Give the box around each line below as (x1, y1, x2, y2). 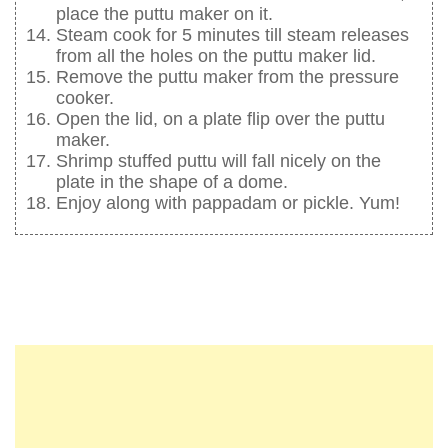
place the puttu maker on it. (56, 4, 273, 25)
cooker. (56, 88, 114, 109)
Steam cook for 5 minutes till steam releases (56, 25, 409, 46)
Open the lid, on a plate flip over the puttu (56, 109, 385, 130)
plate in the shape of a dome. (56, 172, 288, 193)
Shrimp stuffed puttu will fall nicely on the (56, 151, 381, 172)
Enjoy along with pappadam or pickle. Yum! (56, 193, 400, 214)
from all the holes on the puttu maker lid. (56, 46, 376, 67)
